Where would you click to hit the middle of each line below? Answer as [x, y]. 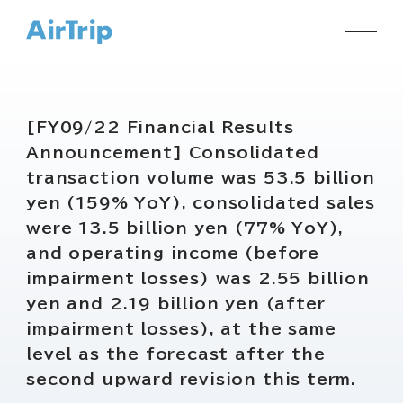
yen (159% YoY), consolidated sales [201, 203]
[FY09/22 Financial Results [160, 128]
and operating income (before [173, 254]
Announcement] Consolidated [173, 153]
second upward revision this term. [192, 380]
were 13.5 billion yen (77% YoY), [185, 228]
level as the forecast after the [176, 354]
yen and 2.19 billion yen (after [176, 304]
